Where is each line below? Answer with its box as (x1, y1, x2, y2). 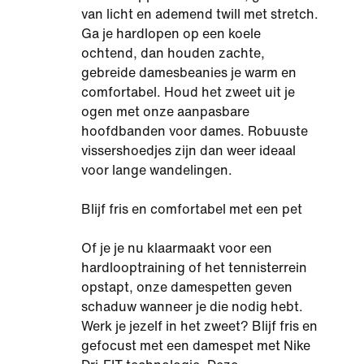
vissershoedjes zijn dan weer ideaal (81, 144, 296, 158)
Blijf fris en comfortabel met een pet (81, 202, 302, 216)
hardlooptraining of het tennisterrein (81, 261, 307, 275)
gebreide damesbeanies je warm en (81, 66, 297, 80)
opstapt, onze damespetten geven (81, 280, 292, 294)
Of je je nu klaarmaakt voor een (81, 241, 272, 255)
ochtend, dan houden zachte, (81, 46, 265, 60)
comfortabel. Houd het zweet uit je (81, 85, 295, 99)
